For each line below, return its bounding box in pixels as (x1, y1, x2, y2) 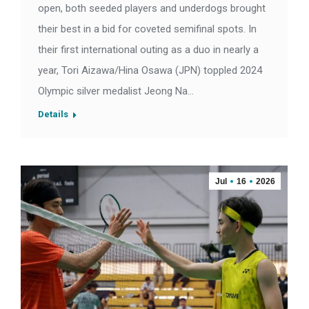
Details (38, 109, 68, 120)
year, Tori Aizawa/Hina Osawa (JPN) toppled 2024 (38, 64, 262, 77)
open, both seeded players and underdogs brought (38, 2, 266, 15)
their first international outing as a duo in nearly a (38, 43, 259, 57)
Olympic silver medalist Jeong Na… (38, 85, 194, 98)
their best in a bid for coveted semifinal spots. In (38, 23, 257, 36)
